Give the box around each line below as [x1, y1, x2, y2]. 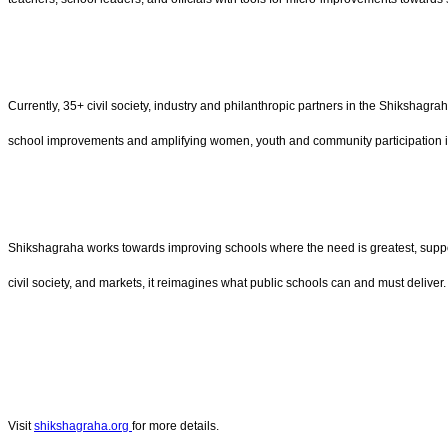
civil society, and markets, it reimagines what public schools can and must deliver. [8, 275, 446, 290]
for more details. [132, 419, 219, 434]
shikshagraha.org [34, 419, 132, 434]
